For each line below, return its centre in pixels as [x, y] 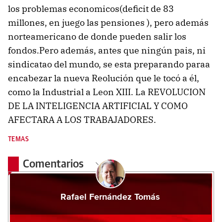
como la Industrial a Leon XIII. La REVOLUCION [107, 92]
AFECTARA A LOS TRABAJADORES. [82, 120]
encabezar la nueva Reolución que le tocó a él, [104, 78]
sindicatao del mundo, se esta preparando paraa [109, 64]
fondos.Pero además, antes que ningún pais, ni [107, 50]
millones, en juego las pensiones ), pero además [108, 23]
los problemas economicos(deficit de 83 [91, 9]
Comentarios [55, 165]
